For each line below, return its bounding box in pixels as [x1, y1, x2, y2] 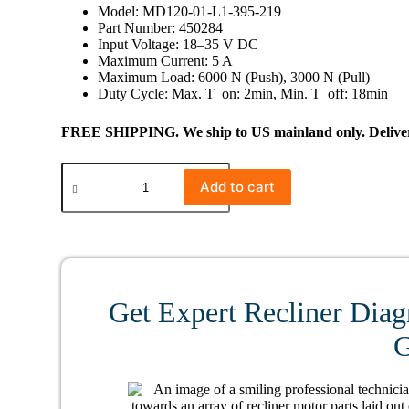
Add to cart [200, 178, 276, 196]
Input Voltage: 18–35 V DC [98, 37, 259, 53]
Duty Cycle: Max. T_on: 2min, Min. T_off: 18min [98, 86, 389, 102]
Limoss [60, 177, 102, 193]
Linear [60, 208, 98, 224]
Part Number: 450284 [98, 20, 224, 37]
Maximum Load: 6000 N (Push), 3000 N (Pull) [98, 69, 371, 86]
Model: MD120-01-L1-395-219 [98, 4, 282, 20]
